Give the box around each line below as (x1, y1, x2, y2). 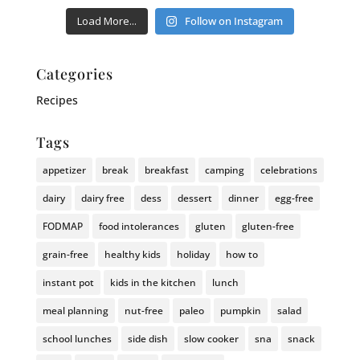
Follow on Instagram (185, 14, 284, 29)
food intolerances (98, 219, 179, 234)
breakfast (144, 163, 189, 178)
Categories (35, 64, 113, 84)
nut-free (124, 304, 163, 318)
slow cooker (183, 332, 239, 346)
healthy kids (104, 247, 161, 262)
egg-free (274, 191, 313, 206)
